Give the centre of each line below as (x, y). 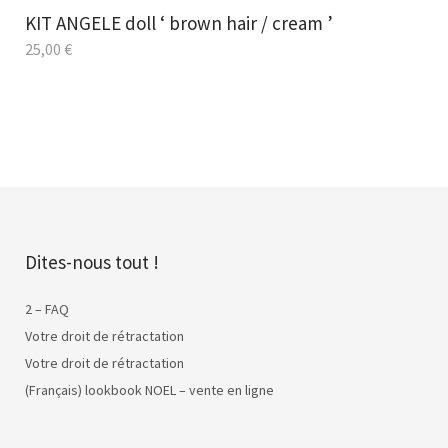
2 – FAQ (47, 308)
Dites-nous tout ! (92, 261)
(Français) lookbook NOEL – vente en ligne (149, 389)
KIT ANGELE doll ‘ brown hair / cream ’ (179, 22)
